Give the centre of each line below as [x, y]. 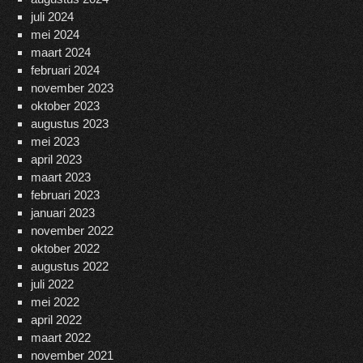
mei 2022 [55, 302]
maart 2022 [60, 338]
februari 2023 [65, 195]
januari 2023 [62, 213]
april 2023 [56, 160]
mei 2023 [55, 142]
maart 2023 [60, 177]
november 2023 [72, 88]
